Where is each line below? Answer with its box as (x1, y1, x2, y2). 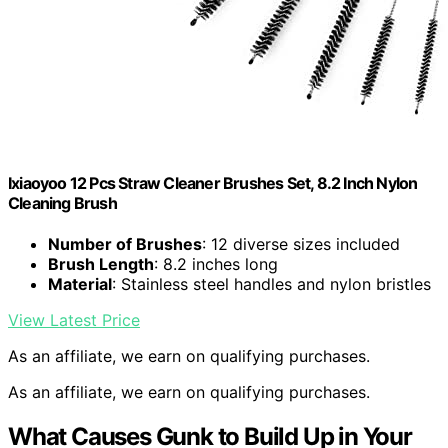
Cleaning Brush (8, 193, 117, 214)
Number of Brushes (48, 234, 202, 255)
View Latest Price (8, 310, 140, 331)
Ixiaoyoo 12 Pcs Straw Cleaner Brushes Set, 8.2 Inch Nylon (8, 173, 418, 194)
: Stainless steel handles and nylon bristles (112, 274, 431, 295)
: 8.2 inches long (154, 254, 278, 275)
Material (48, 274, 112, 295)
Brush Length (48, 254, 154, 275)
